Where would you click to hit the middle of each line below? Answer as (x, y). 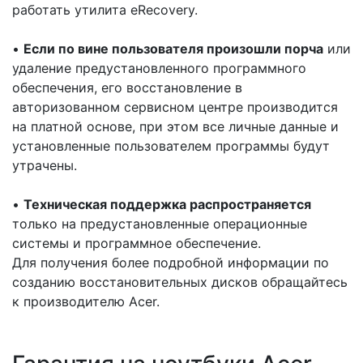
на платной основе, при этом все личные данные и (175, 126)
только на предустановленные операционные (160, 224)
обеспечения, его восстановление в (127, 88)
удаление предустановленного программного (159, 68)
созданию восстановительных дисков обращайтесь (180, 282)
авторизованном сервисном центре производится (175, 107)
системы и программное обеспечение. (137, 243)
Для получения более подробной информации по (171, 263)
